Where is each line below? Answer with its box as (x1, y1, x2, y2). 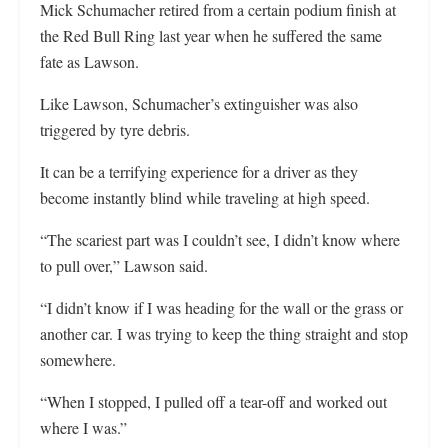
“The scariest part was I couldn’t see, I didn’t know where (40, 229, 400, 251)
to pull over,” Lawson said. (40, 255, 208, 277)
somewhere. (40, 349, 116, 371)
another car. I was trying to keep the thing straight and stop (40, 323, 408, 345)
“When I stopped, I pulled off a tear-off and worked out (40, 391, 387, 413)
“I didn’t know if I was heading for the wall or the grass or (40, 297, 403, 319)
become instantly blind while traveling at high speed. (40, 187, 370, 209)
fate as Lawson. (40, 51, 139, 73)
